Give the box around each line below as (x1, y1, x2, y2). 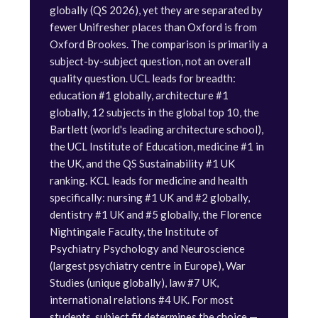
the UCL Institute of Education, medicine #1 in (50, 140, 264, 153)
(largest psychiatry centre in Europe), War (50, 259, 246, 272)
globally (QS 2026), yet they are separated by (50, 4, 263, 16)
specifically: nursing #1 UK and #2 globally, (50, 191, 250, 204)
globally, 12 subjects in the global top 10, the (50, 106, 259, 119)
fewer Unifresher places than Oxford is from (50, 21, 257, 33)
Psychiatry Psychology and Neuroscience (50, 242, 245, 255)
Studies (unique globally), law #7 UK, (50, 276, 219, 289)
